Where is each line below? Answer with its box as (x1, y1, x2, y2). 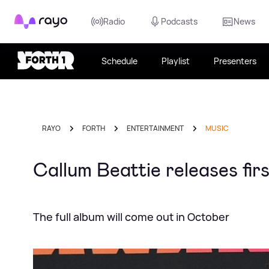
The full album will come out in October (33, 210, 229, 224)
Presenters (214, 55, 256, 67)
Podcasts (161, 16, 198, 27)
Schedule (101, 55, 138, 67)
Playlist (162, 55, 190, 67)
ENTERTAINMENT (127, 123, 184, 133)
